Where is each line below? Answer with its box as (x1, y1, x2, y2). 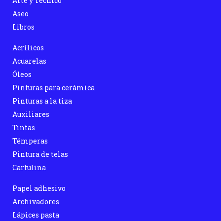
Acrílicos (12, 43, 44, 53)
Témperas (12, 136, 48, 146)
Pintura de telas (12, 149, 68, 159)
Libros (12, 22, 35, 32)
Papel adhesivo (12, 184, 66, 193)
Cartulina (12, 163, 46, 173)
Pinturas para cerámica (12, 83, 95, 93)
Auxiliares (12, 110, 49, 119)
